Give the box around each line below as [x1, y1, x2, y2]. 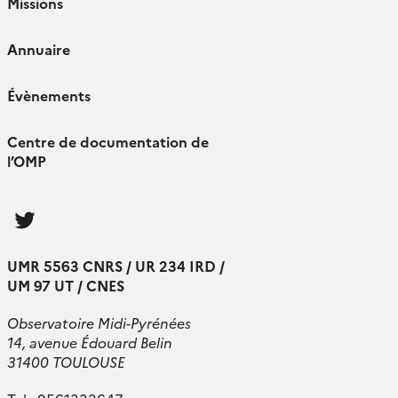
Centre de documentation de [7, 131, 209, 151]
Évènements [7, 85, 91, 105]
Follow [42, 197, 85, 218]
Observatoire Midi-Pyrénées [7, 312, 191, 332]
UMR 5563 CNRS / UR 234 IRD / [7, 255, 225, 275]
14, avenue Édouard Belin [7, 331, 172, 352]
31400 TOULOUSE [7, 351, 125, 371]
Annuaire [7, 39, 70, 59]
